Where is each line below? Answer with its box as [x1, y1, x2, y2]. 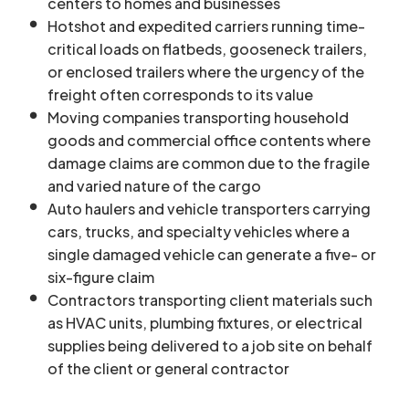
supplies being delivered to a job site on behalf [47, 336, 372, 355]
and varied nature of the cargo [47, 176, 261, 195]
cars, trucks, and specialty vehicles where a [47, 222, 350, 241]
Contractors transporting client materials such [47, 290, 372, 309]
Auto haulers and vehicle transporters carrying [47, 199, 371, 218]
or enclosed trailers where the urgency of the [47, 62, 364, 81]
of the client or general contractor [47, 359, 289, 378]
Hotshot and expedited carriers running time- [47, 16, 365, 36]
